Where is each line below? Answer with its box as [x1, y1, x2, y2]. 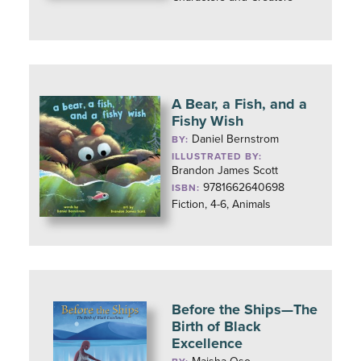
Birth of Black [172, 317, 262, 335]
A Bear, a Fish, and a [172, 95, 308, 113]
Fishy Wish [172, 112, 244, 130]
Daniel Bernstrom [192, 132, 280, 146]
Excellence [172, 334, 243, 352]
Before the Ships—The [172, 301, 318, 318]
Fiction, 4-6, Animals [172, 197, 272, 211]
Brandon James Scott [172, 164, 279, 177]
